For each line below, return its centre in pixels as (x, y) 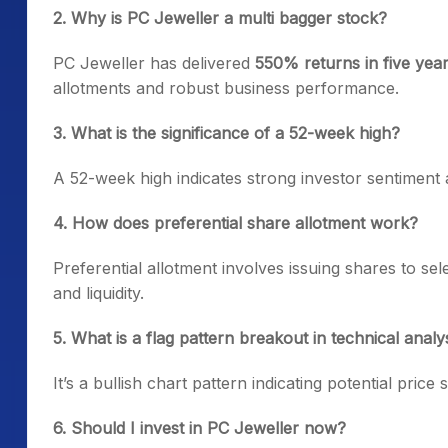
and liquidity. (98, 293)
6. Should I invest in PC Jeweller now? (199, 428)
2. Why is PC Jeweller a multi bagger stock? (220, 18)
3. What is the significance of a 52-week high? (226, 133)
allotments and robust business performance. (226, 88)
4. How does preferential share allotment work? (235, 223)
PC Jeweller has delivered (154, 63)
